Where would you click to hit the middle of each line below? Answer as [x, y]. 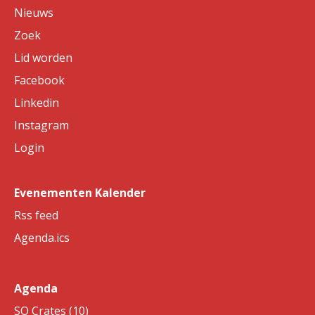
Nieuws [34, 13]
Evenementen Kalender [80, 193]
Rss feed [36, 215]
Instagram [41, 125]
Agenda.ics [42, 238]
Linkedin [37, 103]
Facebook [39, 80]
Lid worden [43, 58]
